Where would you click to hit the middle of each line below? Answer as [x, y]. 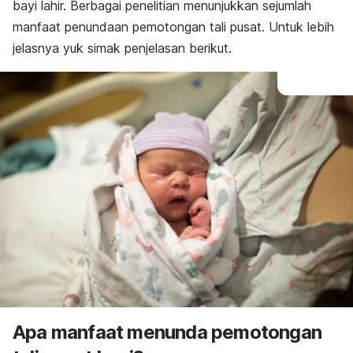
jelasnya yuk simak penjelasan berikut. [122, 48]
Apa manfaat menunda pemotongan [167, 332]
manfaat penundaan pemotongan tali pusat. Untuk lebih [173, 27]
